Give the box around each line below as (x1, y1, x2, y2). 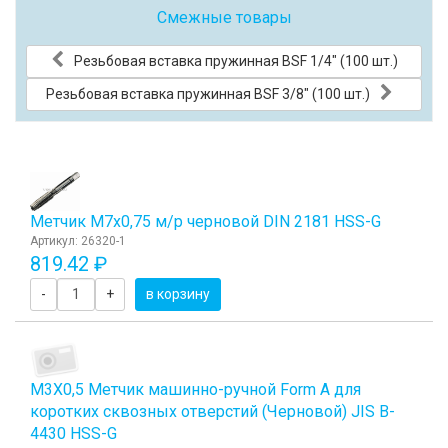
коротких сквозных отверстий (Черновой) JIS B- (30, 402, 395, 422)
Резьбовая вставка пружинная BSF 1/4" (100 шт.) (73, 52, 398, 69)
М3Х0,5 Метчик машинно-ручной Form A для (30, 380, 361, 400)
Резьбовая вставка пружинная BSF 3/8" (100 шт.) (45, 85, 370, 102)
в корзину (146, 285, 210, 302)
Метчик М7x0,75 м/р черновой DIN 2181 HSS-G (30, 211, 381, 231)
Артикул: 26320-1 (30, 233, 126, 248)
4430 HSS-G (30, 424, 117, 444)
